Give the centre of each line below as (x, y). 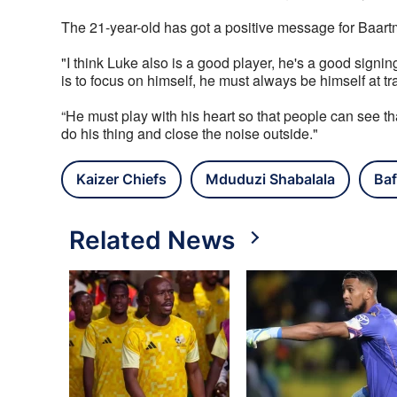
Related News (152, 241)
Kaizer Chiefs (121, 179)
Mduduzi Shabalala (270, 179)
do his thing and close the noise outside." (190, 134)
